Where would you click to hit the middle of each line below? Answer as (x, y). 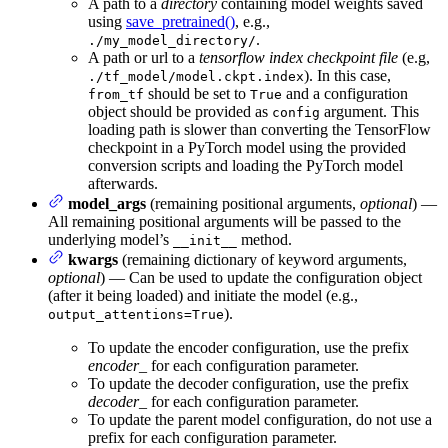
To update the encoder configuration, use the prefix (248, 347)
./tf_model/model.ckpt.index (196, 76)
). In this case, (347, 75)
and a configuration (345, 93)
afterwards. (123, 183)
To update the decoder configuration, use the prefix (248, 383)
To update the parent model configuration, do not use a (260, 419)
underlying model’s (110, 239)
